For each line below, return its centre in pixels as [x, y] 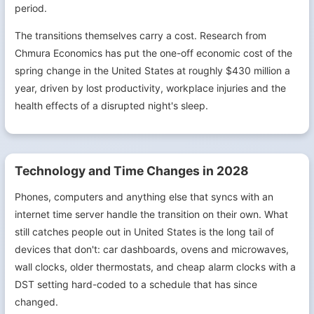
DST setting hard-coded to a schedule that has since [136, 284]
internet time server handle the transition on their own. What [151, 214]
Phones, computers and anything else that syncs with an [144, 197]
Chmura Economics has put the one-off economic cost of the [153, 53]
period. [31, 8]
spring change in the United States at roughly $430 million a [152, 70]
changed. [36, 302]
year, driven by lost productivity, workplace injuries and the [150, 88]
